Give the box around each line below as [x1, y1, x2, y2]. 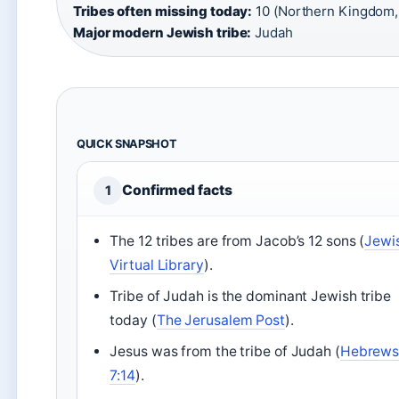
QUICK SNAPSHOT [77, 137, 177, 151]
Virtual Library [110, 256, 204, 273]
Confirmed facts [122, 182, 232, 199]
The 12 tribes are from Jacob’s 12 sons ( [110, 232, 365, 249]
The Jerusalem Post [156, 312, 285, 329]
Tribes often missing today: [73, 3, 253, 20]
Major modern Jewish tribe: [73, 24, 252, 41]
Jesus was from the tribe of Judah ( [110, 343, 340, 360]
